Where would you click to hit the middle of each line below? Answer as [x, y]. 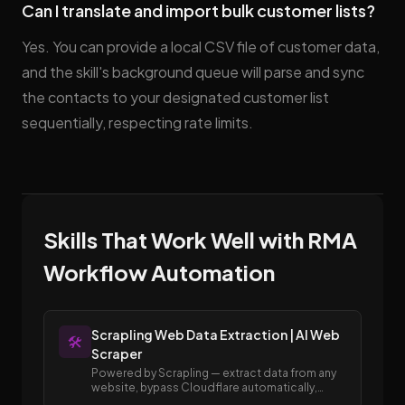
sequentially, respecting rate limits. [137, 122]
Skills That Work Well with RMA [200, 240]
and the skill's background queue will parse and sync [193, 72]
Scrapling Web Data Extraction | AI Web [216, 334]
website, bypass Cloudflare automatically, [204, 387]
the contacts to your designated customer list [175, 97]
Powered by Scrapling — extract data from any [214, 373]
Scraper [117, 353]
